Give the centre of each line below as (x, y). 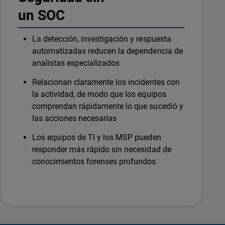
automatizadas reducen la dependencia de (107, 51)
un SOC (42, 15)
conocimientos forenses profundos (94, 161)
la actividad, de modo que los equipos (99, 94)
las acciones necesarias (75, 118)
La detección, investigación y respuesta (102, 39)
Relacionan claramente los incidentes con (106, 82)
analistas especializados (76, 63)
